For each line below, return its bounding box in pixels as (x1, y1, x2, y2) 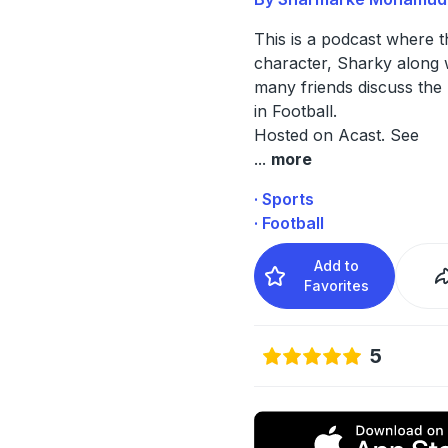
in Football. (253, 100, 337, 121)
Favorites (304, 276, 370, 294)
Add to (314, 256, 360, 274)
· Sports (253, 188, 314, 209)
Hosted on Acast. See (253, 124, 419, 145)
